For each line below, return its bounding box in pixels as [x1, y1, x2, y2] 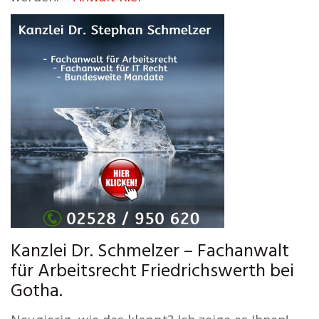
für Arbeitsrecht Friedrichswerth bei [11, 257, 294, 286]
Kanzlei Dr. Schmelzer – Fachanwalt [11, 237, 289, 266]
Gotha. [11, 277, 63, 306]
